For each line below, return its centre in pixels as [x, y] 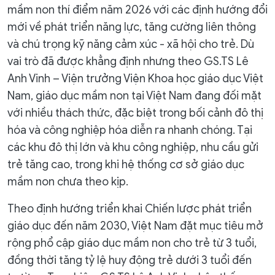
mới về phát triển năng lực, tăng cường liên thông [132, 27]
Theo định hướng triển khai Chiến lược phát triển [130, 209]
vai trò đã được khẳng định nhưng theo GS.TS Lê [128, 61]
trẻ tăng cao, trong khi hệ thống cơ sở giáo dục [126, 165]
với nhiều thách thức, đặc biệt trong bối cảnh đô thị [135, 113]
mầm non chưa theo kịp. [68, 182]
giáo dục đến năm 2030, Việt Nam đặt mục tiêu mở [135, 226]
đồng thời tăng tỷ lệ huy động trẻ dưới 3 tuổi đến [130, 260]
